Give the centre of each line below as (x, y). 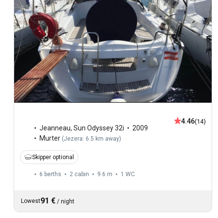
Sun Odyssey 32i (99, 128)
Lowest (31, 201)
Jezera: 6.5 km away (91, 138)
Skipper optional (53, 157)
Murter (50, 138)
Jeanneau (55, 128)
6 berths (50, 174)
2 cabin (79, 174)
